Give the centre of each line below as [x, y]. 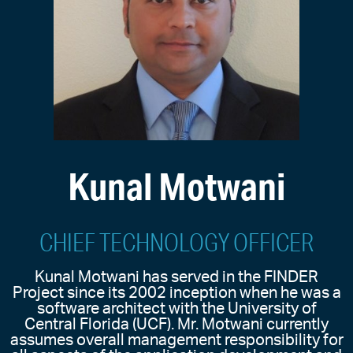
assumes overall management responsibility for [176, 341]
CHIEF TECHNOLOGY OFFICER [176, 243]
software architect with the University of [176, 309]
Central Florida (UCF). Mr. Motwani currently [176, 325]
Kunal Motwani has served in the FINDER [176, 278]
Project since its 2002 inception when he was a [176, 294]
